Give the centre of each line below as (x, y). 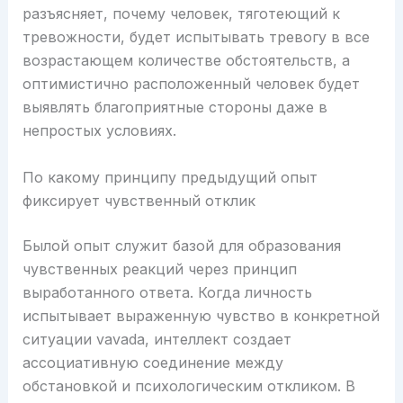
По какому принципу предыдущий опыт (170, 177)
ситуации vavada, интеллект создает (157, 339)
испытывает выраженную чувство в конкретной (201, 315)
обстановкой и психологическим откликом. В (188, 385)
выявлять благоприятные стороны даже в (175, 107)
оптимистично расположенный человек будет (191, 84)
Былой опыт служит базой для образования (181, 245)
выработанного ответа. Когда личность (167, 292)
